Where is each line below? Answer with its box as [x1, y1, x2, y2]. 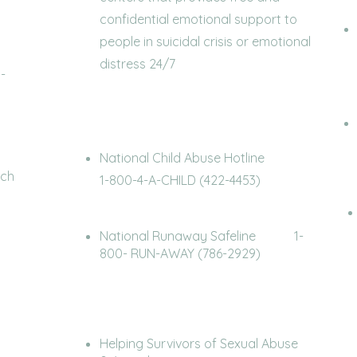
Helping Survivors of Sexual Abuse [100, 335, 298, 351]
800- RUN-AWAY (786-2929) [100, 245, 261, 261]
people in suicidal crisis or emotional [100, 33, 311, 49]
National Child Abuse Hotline [100, 150, 300, 166]
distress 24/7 [100, 56, 178, 72]
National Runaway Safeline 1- [100, 228, 304, 244]
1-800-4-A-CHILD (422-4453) [100, 172, 261, 188]
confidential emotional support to [100, 11, 297, 27]
